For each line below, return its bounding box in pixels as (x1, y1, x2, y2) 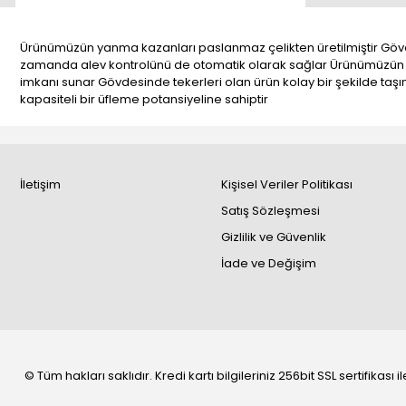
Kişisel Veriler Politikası (220, 176, 353, 193)
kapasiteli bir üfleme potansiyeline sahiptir (20, 91, 268, 108)
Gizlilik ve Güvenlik (220, 228, 326, 246)
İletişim (20, 176, 61, 193)
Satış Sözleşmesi (220, 202, 320, 219)
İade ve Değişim (220, 255, 316, 272)
